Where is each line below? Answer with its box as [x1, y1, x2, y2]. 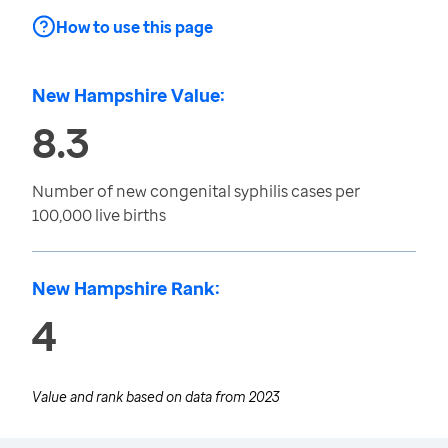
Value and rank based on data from [32, 387, 249, 406]
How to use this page [56, 16, 213, 38]
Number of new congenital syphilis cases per [32, 180, 360, 202]
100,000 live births [32, 204, 166, 226]
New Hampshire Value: [32, 83, 225, 107]
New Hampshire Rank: [32, 276, 220, 300]
